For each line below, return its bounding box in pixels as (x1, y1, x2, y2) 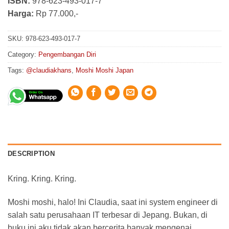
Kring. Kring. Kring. (8, 174, 76, 184)
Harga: (8, 9, 34, 18)
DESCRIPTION (8, 150, 55, 158)
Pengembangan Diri (38, 50, 96, 58)
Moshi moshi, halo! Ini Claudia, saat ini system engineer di (8, 198, 218, 207)
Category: (8, 50, 38, 58)
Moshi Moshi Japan (76, 66, 133, 74)
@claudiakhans (26, 66, 72, 74)
